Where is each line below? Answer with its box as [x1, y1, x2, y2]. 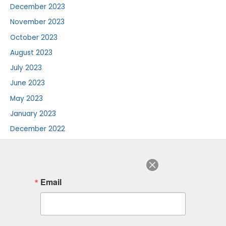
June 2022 [10, 169, 45, 180]
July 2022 [10, 154, 42, 164]
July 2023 [10, 63, 42, 73]
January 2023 [10, 108, 56, 119]
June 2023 [10, 78, 45, 88]
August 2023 [10, 47, 52, 58]
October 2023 [10, 32, 58, 42]
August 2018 [10, 185, 51, 195]
